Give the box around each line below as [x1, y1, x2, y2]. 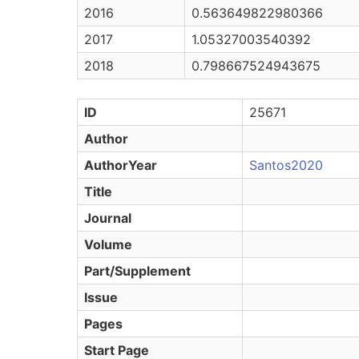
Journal [84, 210, 131, 226]
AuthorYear [84, 157, 157, 173]
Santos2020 [249, 157, 323, 173]
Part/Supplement [84, 263, 191, 279]
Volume [84, 236, 132, 252]
